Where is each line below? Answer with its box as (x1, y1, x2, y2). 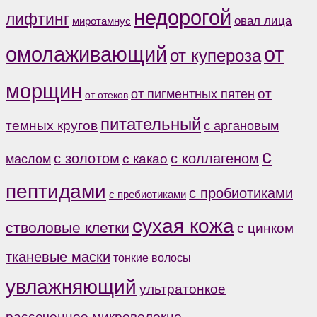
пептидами (6, 180, 106, 203)
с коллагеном (171, 150, 259, 167)
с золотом (54, 151, 120, 167)
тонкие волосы (113, 251, 191, 265)
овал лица (234, 14, 292, 28)
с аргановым (204, 119, 279, 134)
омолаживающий (6, 43, 167, 67)
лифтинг (6, 10, 69, 29)
